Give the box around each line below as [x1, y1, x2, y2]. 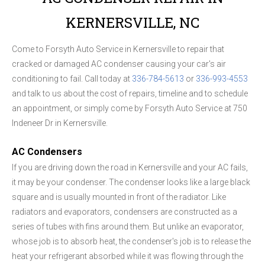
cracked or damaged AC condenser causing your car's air [12, 59, 226, 69]
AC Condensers [12, 146, 82, 157]
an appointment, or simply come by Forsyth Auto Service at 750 [12, 103, 247, 113]
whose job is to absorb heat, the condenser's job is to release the [12, 236, 251, 246]
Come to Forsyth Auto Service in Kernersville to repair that [12, 44, 224, 54]
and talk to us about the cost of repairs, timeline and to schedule [12, 88, 248, 98]
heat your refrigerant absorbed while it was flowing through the [12, 251, 243, 261]
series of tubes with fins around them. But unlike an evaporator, [12, 221, 244, 231]
